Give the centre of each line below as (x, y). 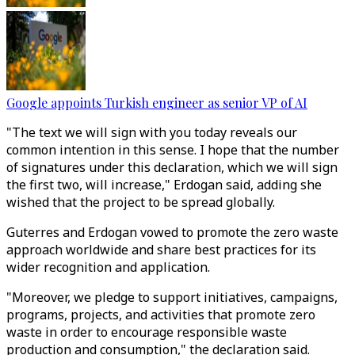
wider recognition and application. (108, 267)
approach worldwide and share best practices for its (161, 250)
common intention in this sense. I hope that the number (173, 150)
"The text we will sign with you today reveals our (152, 132)
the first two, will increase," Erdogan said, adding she (164, 185)
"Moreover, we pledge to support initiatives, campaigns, (172, 297)
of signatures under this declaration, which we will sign (172, 167)
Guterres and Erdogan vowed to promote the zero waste (172, 232)
